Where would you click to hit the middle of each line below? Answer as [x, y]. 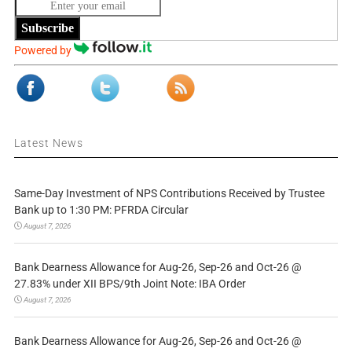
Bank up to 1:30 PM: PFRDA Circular [101, 209]
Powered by [44, 50]
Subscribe [47, 27]
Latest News [48, 143]
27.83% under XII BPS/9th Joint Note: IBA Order [130, 283]
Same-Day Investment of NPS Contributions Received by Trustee [169, 193]
